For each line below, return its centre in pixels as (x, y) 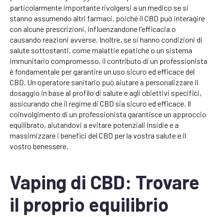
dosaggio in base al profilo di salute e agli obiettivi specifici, (106, 93)
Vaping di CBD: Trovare (104, 182)
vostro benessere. (39, 146)
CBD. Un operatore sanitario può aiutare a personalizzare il (104, 82)
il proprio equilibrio (89, 204)
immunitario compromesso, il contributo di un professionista (108, 61)
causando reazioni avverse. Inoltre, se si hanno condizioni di (106, 40)
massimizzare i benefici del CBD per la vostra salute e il (98, 136)
